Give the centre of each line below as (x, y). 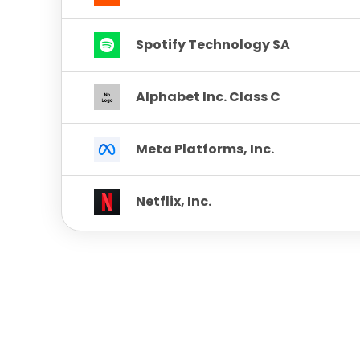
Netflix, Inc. (174, 201)
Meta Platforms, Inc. (205, 149)
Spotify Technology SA (213, 44)
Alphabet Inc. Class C (208, 96)
